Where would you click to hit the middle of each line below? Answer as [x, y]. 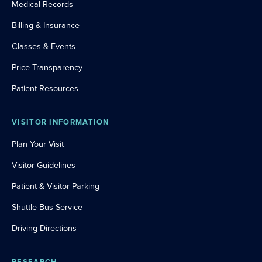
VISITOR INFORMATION [61, 122]
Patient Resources [45, 88]
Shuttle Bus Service [47, 207]
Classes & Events [44, 46]
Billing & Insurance [46, 25]
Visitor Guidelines [44, 165]
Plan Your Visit [38, 144]
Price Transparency [47, 67]
